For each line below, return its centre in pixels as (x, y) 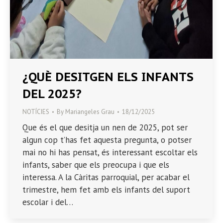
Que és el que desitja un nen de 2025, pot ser (105, 128)
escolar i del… (48, 202)
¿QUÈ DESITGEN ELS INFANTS (108, 77)
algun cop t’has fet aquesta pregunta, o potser (107, 140)
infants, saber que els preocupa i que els (96, 165)
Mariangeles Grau (90, 112)
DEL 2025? (52, 94)
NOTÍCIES (36, 112)
